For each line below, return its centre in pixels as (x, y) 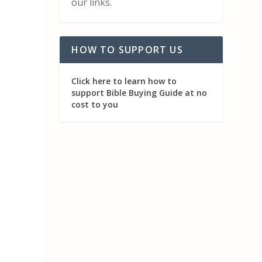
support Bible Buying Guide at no (139, 93)
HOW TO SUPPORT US (127, 50)
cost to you (95, 105)
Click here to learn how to (124, 81)
